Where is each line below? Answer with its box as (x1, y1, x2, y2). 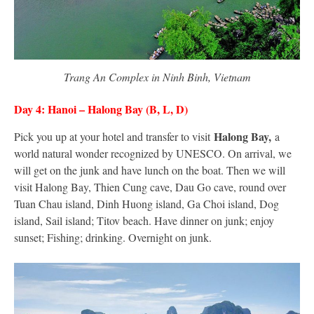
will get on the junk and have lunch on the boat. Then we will (14, 162, 285, 177)
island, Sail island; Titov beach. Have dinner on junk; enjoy (14, 212, 274, 228)
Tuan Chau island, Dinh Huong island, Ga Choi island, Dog (14, 196, 279, 211)
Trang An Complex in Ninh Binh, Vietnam (63, 69, 251, 84)
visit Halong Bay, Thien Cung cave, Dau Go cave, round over (14, 179, 286, 194)
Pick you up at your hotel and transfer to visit (14, 128, 214, 144)
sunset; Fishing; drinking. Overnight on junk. (14, 229, 212, 245)
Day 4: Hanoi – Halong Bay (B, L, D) (14, 100, 188, 117)
